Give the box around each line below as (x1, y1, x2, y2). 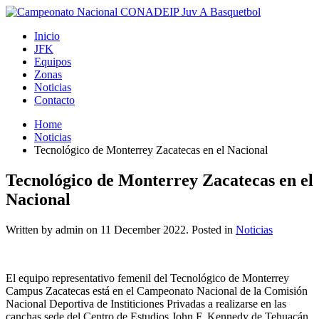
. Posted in (186, 223, 236, 236)
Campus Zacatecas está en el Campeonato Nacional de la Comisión (6, 284, 308, 297)
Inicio (34, 30, 60, 42)
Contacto (34, 94, 75, 106)
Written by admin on (6, 223, 100, 236)
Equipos (34, 56, 71, 68)
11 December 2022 (100, 223, 186, 236)
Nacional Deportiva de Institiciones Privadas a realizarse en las (6, 297, 286, 310)
